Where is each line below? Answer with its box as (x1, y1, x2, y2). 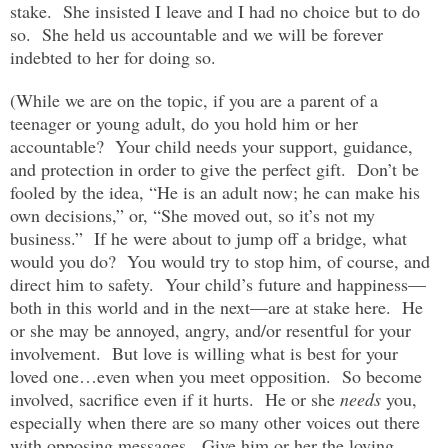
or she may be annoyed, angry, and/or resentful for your (10, 317, 411, 342)
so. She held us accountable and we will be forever (10, 21, 383, 46)
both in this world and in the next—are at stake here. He (10, 294, 423, 319)
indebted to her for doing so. (10, 44, 216, 69)
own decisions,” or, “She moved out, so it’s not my (10, 202, 375, 227)
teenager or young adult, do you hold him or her (10, 110, 358, 135)
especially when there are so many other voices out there (10, 409, 420, 434)
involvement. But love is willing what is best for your (10, 340, 398, 365)
